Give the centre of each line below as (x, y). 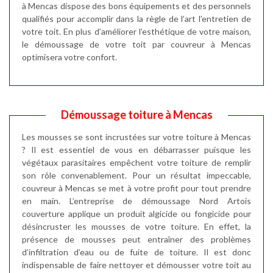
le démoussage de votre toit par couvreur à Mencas (136, 44)
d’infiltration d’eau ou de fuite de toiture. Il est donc (136, 252)
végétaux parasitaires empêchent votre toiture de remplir (136, 162)
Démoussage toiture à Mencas (136, 114)
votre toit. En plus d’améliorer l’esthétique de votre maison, (136, 31)
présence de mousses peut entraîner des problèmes (136, 239)
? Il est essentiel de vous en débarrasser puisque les (136, 149)
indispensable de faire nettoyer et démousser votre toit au (136, 264)
